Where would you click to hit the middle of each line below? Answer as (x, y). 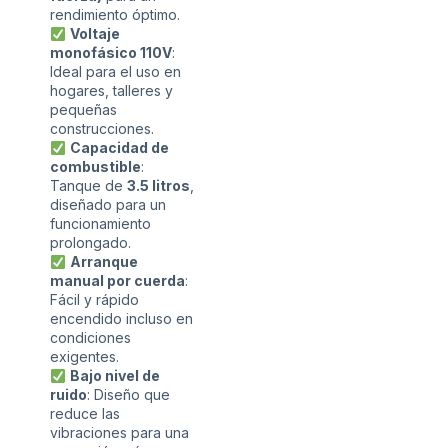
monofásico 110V (111, 53)
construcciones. (102, 129)
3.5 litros (158, 186)
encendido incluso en (121, 319)
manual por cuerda (117, 281)
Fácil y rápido (94, 300)
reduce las (85, 414)
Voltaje (94, 34)
